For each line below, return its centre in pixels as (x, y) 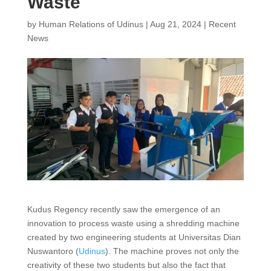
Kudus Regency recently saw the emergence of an (123, 209)
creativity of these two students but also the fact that (126, 265)
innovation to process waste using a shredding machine (133, 223)
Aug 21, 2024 (175, 24)
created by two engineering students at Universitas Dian (134, 237)
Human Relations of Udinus (91, 24)
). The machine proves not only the (172, 251)
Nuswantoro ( (53, 251)
